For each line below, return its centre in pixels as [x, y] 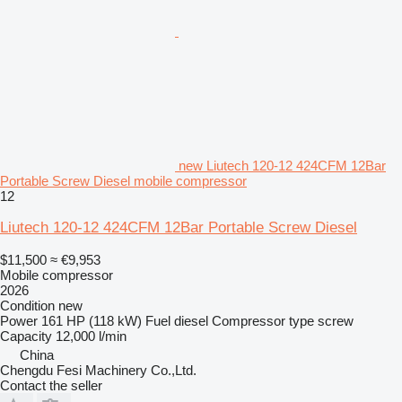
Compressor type [263, 320]
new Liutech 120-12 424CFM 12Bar [282, 165]
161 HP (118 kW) [92, 320]
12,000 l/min [91, 336]
